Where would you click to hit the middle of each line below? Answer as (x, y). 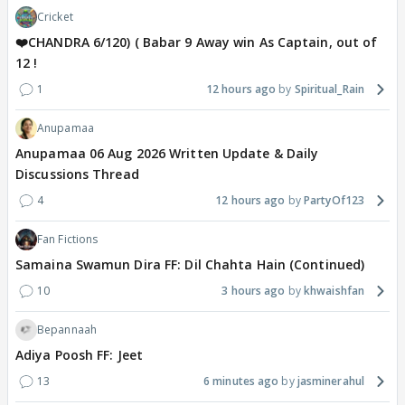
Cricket (55, 17)
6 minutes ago (241, 381)
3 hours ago (254, 291)
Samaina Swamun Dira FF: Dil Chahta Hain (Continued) (190, 265)
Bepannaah (67, 330)
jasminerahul (330, 381)
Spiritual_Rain (329, 89)
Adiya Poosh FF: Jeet (79, 355)
